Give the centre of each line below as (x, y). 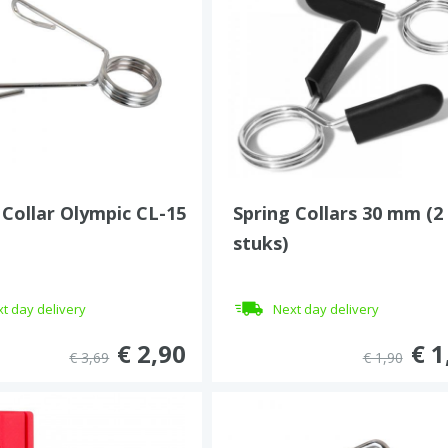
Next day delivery (326, 309)
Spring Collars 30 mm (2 (338, 213)
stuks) (261, 243)
